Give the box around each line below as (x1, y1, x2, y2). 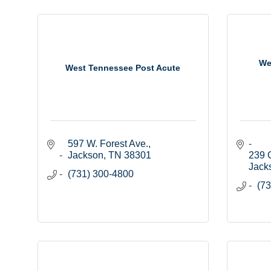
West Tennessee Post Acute (65, 62, 181, 73)
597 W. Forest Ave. (68, 139, 148, 149)
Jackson (68, 150, 103, 161)
